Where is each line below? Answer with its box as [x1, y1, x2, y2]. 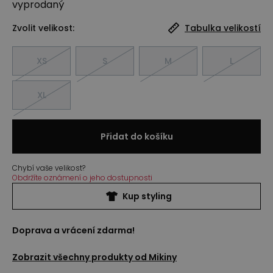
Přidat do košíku [100, 130, 173, 143]
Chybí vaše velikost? [12, 163, 85, 173]
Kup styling [122, 190, 172, 202]
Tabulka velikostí [185, 22, 261, 34]
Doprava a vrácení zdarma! [12, 224, 135, 236]
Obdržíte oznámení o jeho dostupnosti [12, 172, 152, 183]
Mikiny [149, 251, 177, 263]
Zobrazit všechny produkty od [12, 251, 147, 263]
